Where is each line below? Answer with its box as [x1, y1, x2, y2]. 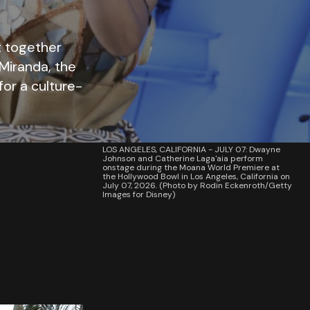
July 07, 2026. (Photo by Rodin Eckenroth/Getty [102, 180, 292, 191]
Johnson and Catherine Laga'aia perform [102, 153, 263, 164]
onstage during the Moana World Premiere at [102, 162, 280, 173]
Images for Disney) [102, 189, 175, 200]
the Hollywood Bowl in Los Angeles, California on [102, 171, 290, 182]
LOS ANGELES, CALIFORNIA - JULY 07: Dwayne [102, 144, 280, 155]
